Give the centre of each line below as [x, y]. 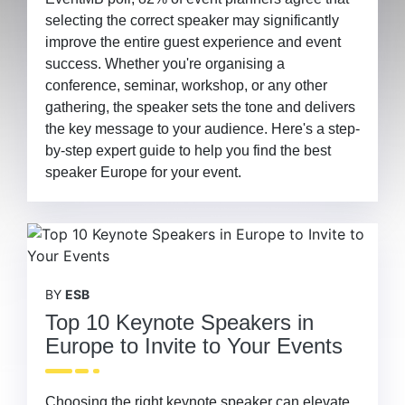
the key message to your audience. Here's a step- [202, 129]
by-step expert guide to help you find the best [188, 151]
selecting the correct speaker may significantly [192, 20]
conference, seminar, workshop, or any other [186, 85]
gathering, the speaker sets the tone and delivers [200, 107]
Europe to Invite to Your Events [194, 346]
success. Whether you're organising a [165, 64]
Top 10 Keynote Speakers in [179, 322]
